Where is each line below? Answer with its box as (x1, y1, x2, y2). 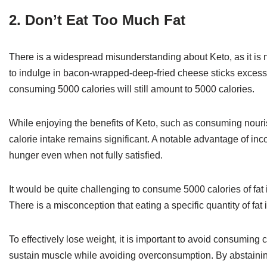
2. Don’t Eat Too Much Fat (9, 11, 185, 28)
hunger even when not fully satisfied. (9, 150, 163, 160)
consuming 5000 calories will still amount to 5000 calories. (9, 83, 254, 94)
